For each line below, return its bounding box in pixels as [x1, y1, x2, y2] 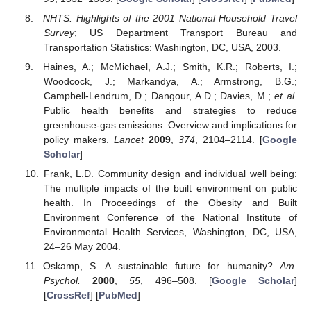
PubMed [98, 289, 137, 301]
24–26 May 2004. [43, 241, 121, 253]
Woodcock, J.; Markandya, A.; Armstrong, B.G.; [43, 76, 297, 87]
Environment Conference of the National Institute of [43, 212, 297, 224]
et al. [274, 90, 298, 102]
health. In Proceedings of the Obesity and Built [43, 197, 297, 209]
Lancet [113, 134, 144, 146]
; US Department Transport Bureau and [74, 26, 297, 38]
